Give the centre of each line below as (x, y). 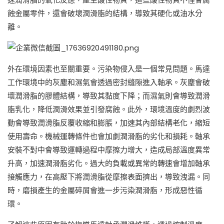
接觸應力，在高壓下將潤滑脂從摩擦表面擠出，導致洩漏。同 (109, 177)
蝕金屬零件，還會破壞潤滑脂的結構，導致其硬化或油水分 (105, 13)
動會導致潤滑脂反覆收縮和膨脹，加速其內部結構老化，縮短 (109, 123)
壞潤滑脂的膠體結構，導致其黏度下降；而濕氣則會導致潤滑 (109, 96)
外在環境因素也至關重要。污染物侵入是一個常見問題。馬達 (109, 69)
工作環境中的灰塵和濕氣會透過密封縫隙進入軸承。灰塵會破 (109, 82)
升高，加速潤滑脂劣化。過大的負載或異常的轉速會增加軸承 (109, 163)
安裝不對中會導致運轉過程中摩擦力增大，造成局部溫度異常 (109, 150)
